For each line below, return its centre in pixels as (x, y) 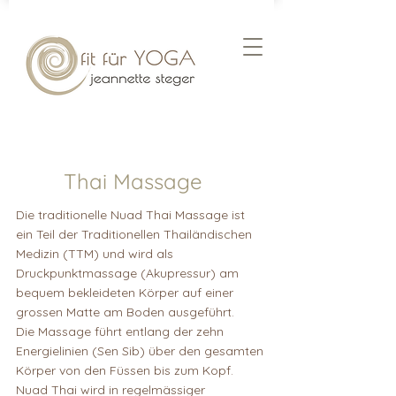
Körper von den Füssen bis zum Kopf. (125, 370)
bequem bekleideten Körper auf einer (125, 293)
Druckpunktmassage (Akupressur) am (127, 273)
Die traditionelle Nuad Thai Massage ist (130, 215)
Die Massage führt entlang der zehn (120, 331)
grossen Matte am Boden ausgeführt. (125, 312)
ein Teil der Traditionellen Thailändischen (134, 234)
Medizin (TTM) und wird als (95, 254)
